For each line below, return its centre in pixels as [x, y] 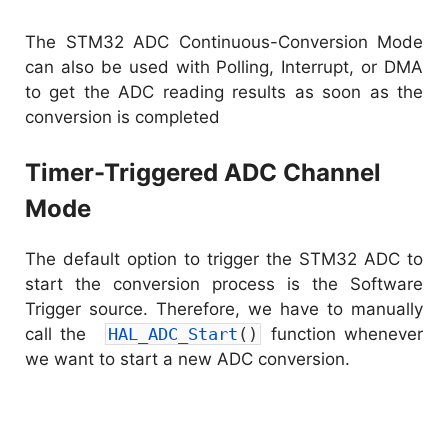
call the [64, 334]
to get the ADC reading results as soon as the [224, 91]
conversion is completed [122, 116]
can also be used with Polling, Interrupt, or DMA [224, 66]
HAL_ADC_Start [172, 334]
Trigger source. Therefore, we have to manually [224, 309]
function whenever [343, 334]
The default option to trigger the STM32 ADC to [224, 259]
